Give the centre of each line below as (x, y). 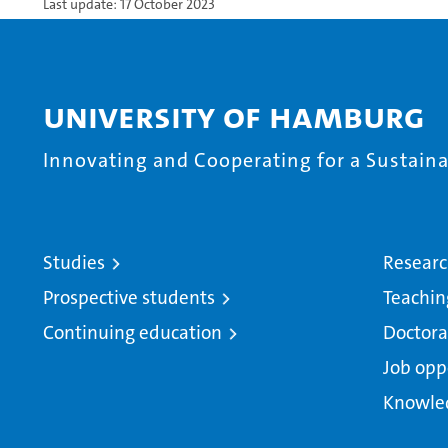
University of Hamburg (234, 117)
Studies (74, 263)
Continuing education (132, 333)
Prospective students (129, 298)
